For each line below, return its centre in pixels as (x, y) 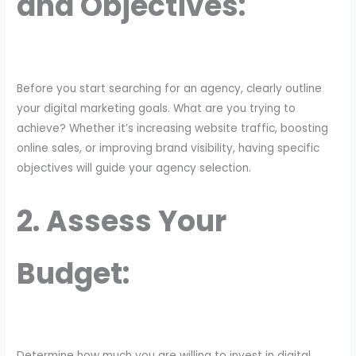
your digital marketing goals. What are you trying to (157, 108)
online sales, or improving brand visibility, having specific (168, 148)
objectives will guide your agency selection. (134, 168)
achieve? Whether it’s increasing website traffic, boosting (173, 128)
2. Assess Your (122, 221)
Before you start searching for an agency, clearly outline (170, 88)
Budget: (74, 273)
